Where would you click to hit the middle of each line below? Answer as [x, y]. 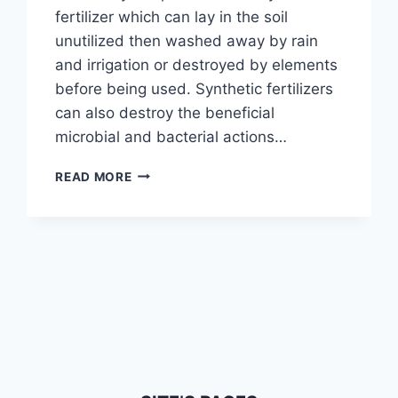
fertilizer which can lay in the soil [172, 16]
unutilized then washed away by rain [187, 40]
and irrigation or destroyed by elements [197, 64]
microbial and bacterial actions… [171, 136]
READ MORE [94, 176]
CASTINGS [165, 209]
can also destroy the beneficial [165, 112]
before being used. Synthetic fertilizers [195, 88]
